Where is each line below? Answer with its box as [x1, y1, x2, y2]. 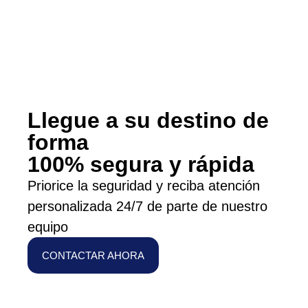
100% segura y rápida [27, 151, 254, 177]
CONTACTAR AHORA [42, 249, 144, 261]
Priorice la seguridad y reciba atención [27, 177, 260, 193]
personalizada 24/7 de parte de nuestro [27, 198, 267, 214]
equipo [27, 219, 68, 234]
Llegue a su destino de [27, 107, 269, 133]
